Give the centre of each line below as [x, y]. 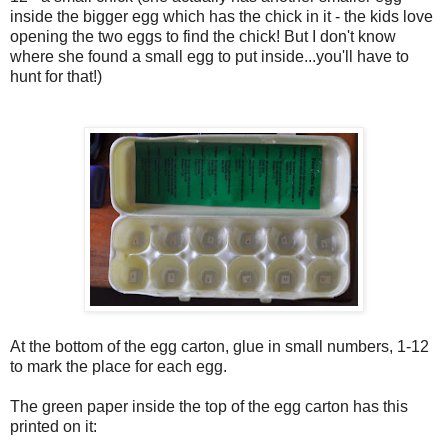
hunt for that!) [56, 77]
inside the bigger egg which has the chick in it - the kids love [221, 17]
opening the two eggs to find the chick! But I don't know [203, 37]
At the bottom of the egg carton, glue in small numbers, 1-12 [219, 347]
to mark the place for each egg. [118, 367]
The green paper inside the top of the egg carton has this [209, 407]
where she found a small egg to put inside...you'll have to [209, 57]
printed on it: [53, 427]
